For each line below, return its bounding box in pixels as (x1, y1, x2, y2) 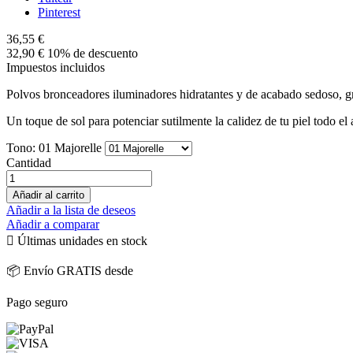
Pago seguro (6, 295, 68, 309)
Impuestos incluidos (6, 60, 105, 74)
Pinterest (38, 5, 80, 19)
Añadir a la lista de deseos (6, 203, 136, 217)
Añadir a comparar (6, 217, 99, 231)
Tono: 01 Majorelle (6, 140, 105, 154)
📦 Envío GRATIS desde (6, 263, 133, 277)
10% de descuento (47, 46, 138, 60)
